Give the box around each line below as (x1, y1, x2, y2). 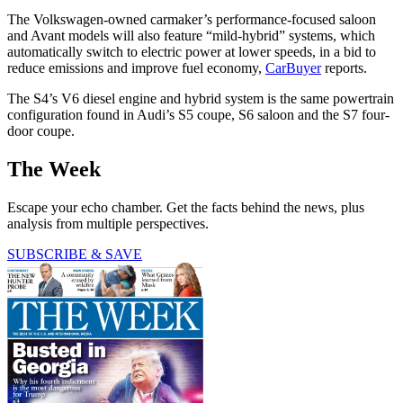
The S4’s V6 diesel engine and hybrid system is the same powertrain (7, 90, 394, 106)
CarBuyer (265, 59, 321, 76)
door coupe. (7, 122, 75, 139)
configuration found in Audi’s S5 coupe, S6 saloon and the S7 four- (7, 106, 390, 122)
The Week (7, 157, 101, 181)
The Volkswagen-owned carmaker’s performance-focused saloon (7, 11, 376, 27)
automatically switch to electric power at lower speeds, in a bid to (7, 43, 376, 59)
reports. (321, 59, 367, 76)
